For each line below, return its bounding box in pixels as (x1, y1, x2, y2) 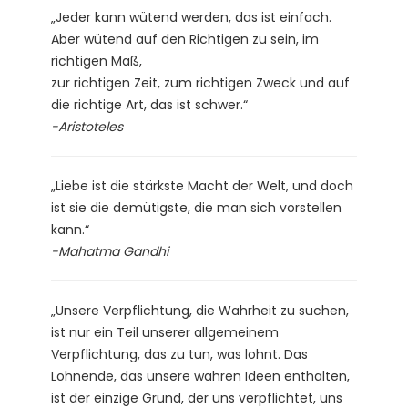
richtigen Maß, (51, 51, 142, 70)
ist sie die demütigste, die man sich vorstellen (51, 198, 342, 217)
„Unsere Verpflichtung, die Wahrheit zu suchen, (51, 301, 349, 320)
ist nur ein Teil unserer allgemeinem (51, 322, 279, 342)
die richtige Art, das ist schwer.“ (51, 95, 248, 114)
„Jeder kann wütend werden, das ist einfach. (51, 7, 331, 26)
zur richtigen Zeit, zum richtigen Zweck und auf (51, 73, 350, 92)
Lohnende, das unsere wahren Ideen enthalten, (51, 366, 350, 385)
